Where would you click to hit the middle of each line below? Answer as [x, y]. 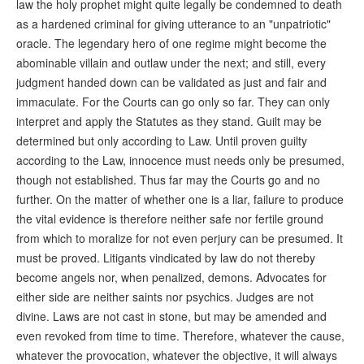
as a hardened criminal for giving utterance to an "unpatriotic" [173, 24]
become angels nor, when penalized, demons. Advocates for [171, 277]
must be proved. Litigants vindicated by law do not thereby [166, 258]
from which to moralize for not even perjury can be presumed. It [180, 238]
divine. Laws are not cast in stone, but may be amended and [171, 316]
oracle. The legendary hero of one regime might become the [171, 43]
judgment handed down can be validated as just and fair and [171, 82]
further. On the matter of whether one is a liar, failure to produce [180, 199]
